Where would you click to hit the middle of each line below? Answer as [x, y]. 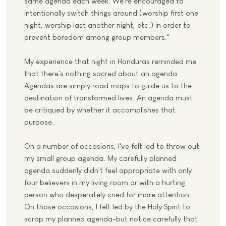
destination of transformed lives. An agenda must [108, 98]
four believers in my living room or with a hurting [105, 183]
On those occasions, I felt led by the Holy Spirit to [107, 207]
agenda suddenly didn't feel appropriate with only [108, 171]
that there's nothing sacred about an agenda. [102, 74]
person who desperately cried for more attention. [108, 195]
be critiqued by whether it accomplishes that [100, 110]
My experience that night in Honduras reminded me [110, 62]
